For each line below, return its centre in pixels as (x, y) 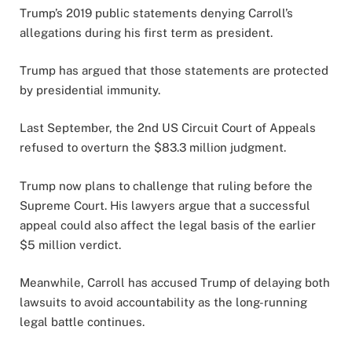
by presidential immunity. (90, 90)
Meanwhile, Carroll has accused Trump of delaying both (175, 282)
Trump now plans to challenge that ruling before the (166, 185)
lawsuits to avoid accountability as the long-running (163, 302)
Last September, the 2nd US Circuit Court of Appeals (168, 128)
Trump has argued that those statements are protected (174, 71)
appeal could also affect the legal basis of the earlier (168, 225)
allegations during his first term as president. (146, 33)
